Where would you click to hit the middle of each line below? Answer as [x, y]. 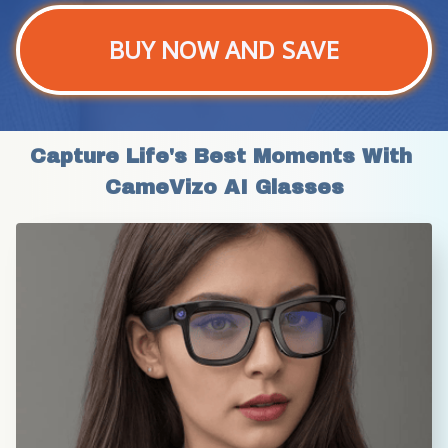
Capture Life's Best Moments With [220, 155]
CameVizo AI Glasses [224, 186]
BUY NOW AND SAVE [224, 49]
